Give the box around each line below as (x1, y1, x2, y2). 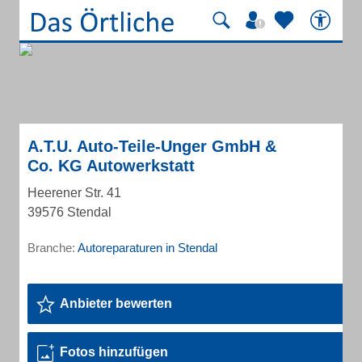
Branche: (27, 241, 78, 255)
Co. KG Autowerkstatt (27, 157, 195, 175)
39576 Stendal (27, 205, 112, 219)
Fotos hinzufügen (60, 345, 168, 359)
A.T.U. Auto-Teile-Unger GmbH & (27, 137, 276, 155)
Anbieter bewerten (60, 297, 172, 310)
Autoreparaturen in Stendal (78, 241, 217, 255)
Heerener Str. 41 (27, 186, 121, 200)
